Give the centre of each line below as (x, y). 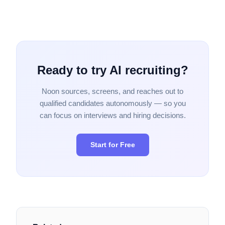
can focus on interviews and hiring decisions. (113, 115)
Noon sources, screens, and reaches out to (113, 91)
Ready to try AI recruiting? (113, 70)
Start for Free (113, 144)
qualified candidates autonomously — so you (113, 103)
